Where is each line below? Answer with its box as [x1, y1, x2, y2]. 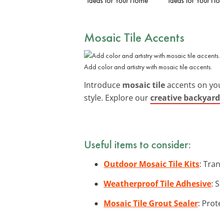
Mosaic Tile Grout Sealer [104, 197, 198, 209]
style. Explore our [84, 92, 150, 103]
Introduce [84, 79, 122, 90]
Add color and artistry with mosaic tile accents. [84, 62, 212, 71]
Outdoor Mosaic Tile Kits [104, 158, 199, 169]
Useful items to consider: [84, 137, 191, 152]
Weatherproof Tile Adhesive [104, 178, 211, 189]
